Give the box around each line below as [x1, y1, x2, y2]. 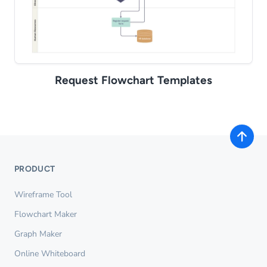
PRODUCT [14, 163, 55, 174]
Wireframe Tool [14, 188, 72, 200]
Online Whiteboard [14, 247, 85, 259]
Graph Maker [14, 228, 62, 240]
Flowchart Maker [14, 208, 77, 220]
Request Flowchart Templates [55, 73, 212, 87]
